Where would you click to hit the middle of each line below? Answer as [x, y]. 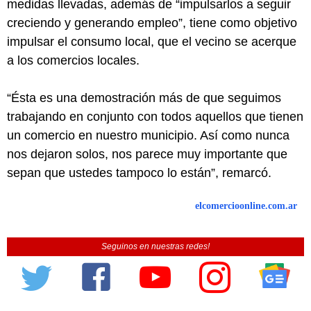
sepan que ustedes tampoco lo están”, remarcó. [139, 173]
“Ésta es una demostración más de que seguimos [144, 98]
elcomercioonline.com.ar [246, 205]
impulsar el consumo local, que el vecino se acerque [152, 41]
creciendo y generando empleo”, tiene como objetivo [152, 23]
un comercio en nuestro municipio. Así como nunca [148, 135]
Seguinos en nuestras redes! [155, 246]
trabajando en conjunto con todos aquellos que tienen [155, 116]
